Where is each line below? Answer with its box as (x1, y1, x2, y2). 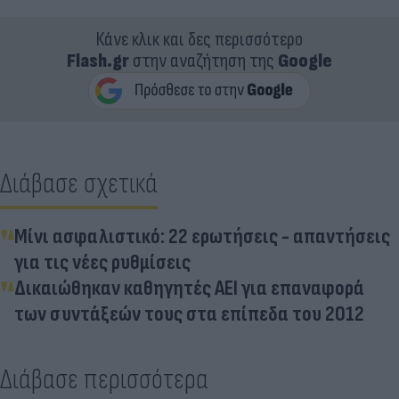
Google (278, 48, 332, 73)
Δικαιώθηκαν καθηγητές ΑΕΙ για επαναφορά (14, 274, 364, 301)
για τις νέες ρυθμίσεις (14, 248, 191, 275)
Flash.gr (67, 48, 129, 73)
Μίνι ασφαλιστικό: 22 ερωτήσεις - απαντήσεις (14, 223, 390, 249)
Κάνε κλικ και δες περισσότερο (96, 27, 303, 52)
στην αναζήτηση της (129, 48, 278, 73)
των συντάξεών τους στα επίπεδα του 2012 (14, 300, 364, 327)
